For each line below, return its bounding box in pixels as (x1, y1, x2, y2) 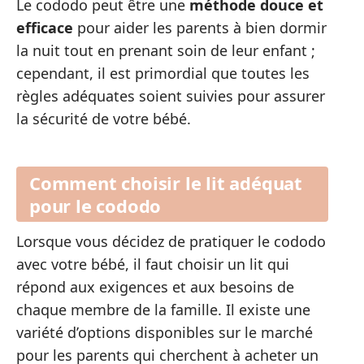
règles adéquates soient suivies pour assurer (16, 86, 325, 106)
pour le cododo (29, 193, 162, 218)
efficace (16, 18, 73, 38)
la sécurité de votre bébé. (16, 109, 191, 129)
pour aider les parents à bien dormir (73, 18, 327, 38)
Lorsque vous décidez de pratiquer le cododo (16, 231, 326, 251)
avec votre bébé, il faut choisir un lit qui (16, 253, 289, 274)
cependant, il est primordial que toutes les (16, 63, 310, 84)
